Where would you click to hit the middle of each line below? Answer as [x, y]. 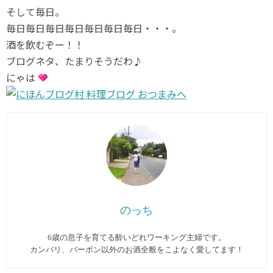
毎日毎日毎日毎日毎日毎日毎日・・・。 [94, 28]
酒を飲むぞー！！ [45, 44]
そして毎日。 [35, 12]
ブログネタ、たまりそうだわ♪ [74, 61]
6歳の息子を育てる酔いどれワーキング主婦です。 [136, 237]
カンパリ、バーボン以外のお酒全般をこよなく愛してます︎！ [136, 250]
